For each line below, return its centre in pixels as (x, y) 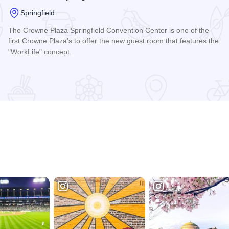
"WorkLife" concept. (40, 52)
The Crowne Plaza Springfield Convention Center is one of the (109, 30)
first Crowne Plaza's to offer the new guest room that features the (113, 41)
